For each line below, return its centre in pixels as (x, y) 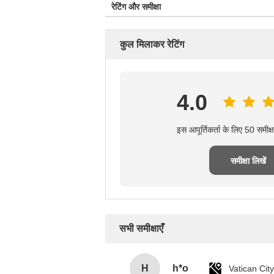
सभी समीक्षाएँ (141, 228)
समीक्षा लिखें (248, 161)
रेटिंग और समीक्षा (136, 7)
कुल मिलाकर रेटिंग (152, 44)
